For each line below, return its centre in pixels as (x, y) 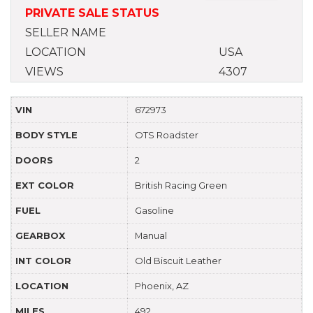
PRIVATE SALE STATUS (92, 13)
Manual (151, 235)
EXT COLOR (45, 185)
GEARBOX (40, 235)
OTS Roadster (167, 134)
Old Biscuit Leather (178, 260)
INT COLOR (43, 260)
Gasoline (154, 210)
